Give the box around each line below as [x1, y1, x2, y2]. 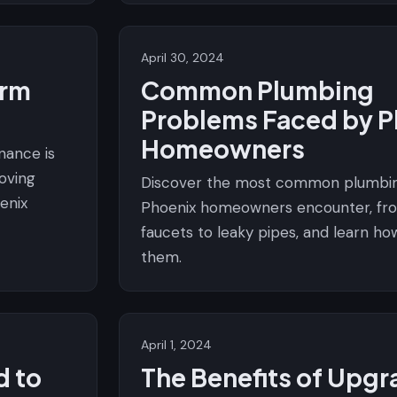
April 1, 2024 [141, 337, 212, 353]
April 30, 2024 [141, 50, 224, 66]
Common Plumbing [141, 74, 374, 105]
